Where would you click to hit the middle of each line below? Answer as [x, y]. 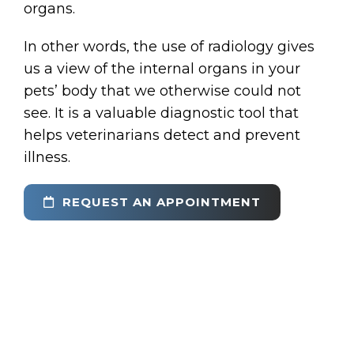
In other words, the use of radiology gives [169, 46]
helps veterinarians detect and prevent [162, 135]
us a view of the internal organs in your [162, 68]
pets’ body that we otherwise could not [162, 90]
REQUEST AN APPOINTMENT [160, 201]
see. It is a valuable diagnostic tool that [161, 113]
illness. [47, 157]
